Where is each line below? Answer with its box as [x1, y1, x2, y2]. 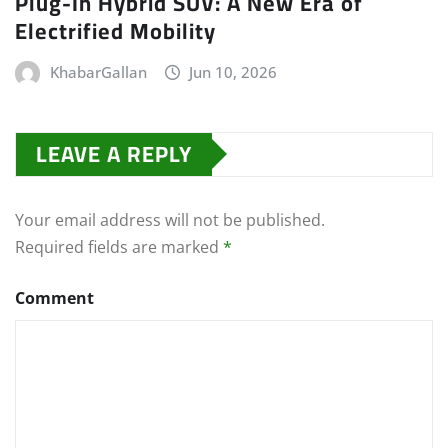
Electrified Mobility [15, 9, 216, 52]
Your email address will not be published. [15, 208, 325, 231]
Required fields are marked [15, 235, 223, 258]
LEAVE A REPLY [36, 132, 192, 175]
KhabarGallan [49, 61, 147, 82]
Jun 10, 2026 [189, 61, 278, 82]
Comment [15, 286, 94, 309]
